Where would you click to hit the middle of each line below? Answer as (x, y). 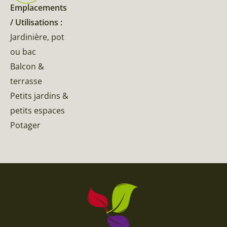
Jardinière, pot (37, 37)
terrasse (26, 81)
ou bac (23, 51)
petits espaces (37, 110)
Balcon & (27, 66)
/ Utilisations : (36, 22)
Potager (25, 125)
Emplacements (39, 7)
